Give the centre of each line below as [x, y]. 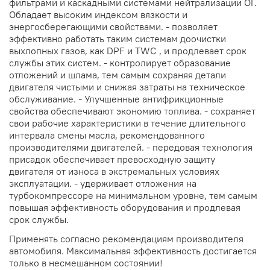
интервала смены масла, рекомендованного [107, 135]
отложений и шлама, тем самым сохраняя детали [118, 75]
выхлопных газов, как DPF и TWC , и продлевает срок [128, 51]
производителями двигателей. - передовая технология [131, 147]
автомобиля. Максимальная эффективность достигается [133, 251]
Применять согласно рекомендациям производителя [126, 239]
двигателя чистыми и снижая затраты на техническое [127, 87]
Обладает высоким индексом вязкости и [98, 15]
